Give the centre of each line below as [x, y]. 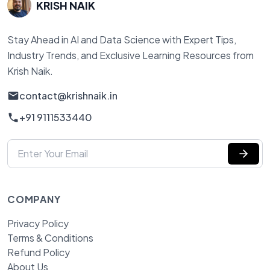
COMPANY [34, 199]
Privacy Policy [38, 223]
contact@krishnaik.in [68, 95]
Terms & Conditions [50, 237]
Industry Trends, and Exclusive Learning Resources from [130, 55]
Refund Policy [39, 252]
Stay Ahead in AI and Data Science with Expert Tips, [122, 39]
